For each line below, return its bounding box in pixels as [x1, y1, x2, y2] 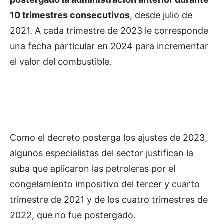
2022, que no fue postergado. [10, 210, 136, 220]
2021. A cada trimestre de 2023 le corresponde [10, 25, 208, 36]
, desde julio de [130, 10, 192, 20]
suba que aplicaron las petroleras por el [10, 163, 175, 174]
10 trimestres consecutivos [10, 10, 130, 20]
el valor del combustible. [10, 56, 112, 67]
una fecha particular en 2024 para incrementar [10, 41, 208, 51]
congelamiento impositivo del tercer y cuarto [10, 179, 200, 189]
